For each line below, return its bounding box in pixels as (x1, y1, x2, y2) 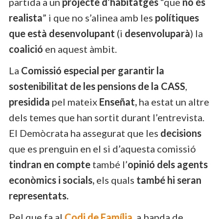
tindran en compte (9, 158, 90, 170)
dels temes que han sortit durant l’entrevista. (9, 111, 204, 123)
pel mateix (50, 95, 99, 108)
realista (9, 11, 43, 23)
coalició (9, 43, 43, 55)
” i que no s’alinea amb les (43, 11, 155, 23)
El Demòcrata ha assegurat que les (9, 127, 160, 139)
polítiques (155, 11, 199, 23)
